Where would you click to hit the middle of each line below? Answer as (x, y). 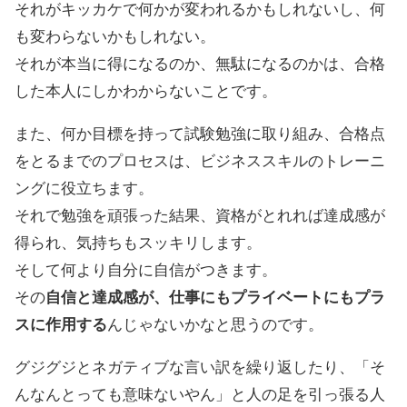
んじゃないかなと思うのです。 (215, 324)
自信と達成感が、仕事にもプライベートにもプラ (215, 297)
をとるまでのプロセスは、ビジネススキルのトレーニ (200, 161)
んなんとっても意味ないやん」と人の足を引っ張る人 (200, 394)
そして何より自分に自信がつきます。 (146, 270)
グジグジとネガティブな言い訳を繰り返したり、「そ (200, 367)
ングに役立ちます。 (84, 188)
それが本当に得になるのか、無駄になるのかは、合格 (200, 64)
